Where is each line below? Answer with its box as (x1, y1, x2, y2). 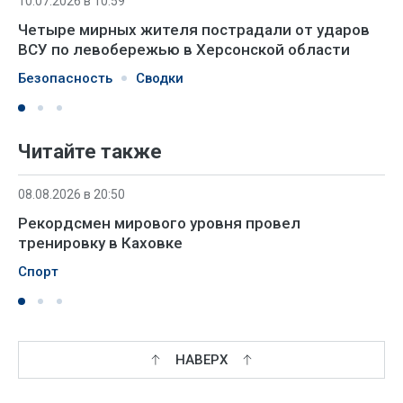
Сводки (136, 70, 184, 86)
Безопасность (18, 70, 112, 86)
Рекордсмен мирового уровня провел (18, 214, 300, 232)
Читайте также (18, 140, 162, 163)
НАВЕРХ (175, 352, 228, 368)
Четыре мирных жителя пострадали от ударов (18, 21, 370, 39)
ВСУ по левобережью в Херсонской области (18, 40, 350, 58)
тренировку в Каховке (18, 234, 183, 252)
